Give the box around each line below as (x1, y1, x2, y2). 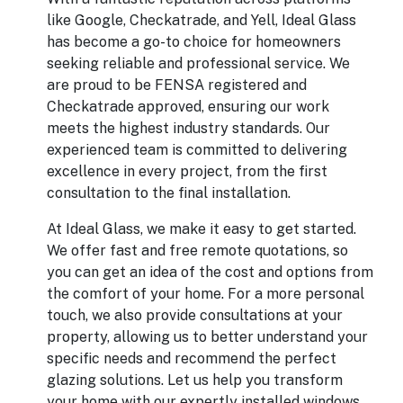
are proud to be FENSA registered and (47, 76, 307, 94)
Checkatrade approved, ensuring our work (47, 98, 329, 115)
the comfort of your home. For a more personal (47, 285, 364, 302)
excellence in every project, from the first (47, 163, 327, 180)
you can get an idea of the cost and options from (47, 264, 373, 281)
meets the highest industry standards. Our (47, 120, 330, 137)
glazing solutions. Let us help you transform (47, 372, 343, 389)
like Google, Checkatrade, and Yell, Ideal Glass (47, 12, 356, 29)
